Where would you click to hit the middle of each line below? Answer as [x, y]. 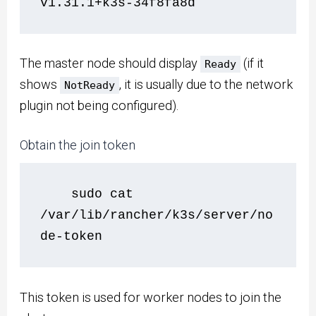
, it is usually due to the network [206, 85]
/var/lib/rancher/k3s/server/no [157, 215]
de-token [72, 237]
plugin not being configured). [99, 106]
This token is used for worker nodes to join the [151, 297]
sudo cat [56, 194]
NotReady [90, 86]
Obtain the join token [78, 145]
